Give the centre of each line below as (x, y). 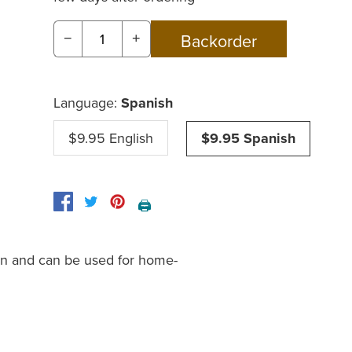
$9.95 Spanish (248, 138)
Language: (87, 102)
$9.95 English (111, 137)
